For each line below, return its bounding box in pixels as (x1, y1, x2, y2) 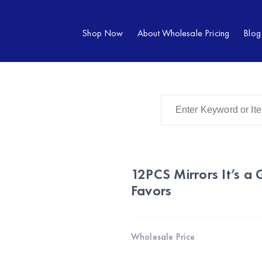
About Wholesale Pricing (137, 27, 230, 39)
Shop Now (82, 27, 123, 39)
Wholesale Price (131, 230, 195, 243)
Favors (131, 181, 172, 199)
